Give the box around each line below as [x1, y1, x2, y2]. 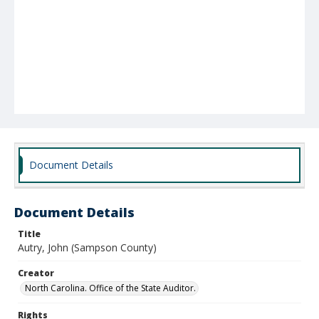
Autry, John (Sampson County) [18, 241, 157, 254]
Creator [18, 267, 54, 279]
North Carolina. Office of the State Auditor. [25, 282, 196, 294]
